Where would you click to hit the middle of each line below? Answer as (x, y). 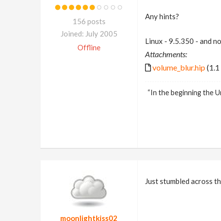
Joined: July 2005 (89, 34)
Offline (89, 47)
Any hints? (162, 16)
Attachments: (166, 54)
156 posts (89, 21)
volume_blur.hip (179, 67)
